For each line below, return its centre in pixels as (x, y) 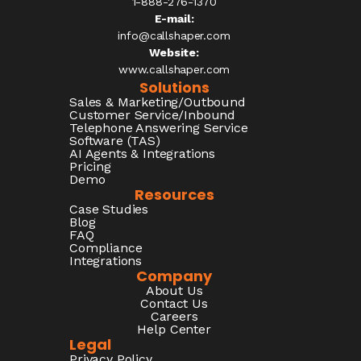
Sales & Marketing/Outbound (158, 102)
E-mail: (174, 18)
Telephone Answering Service (159, 127)
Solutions (174, 87)
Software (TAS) (115, 140)
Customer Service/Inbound (153, 114)
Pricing (90, 166)
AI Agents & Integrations (143, 153)
